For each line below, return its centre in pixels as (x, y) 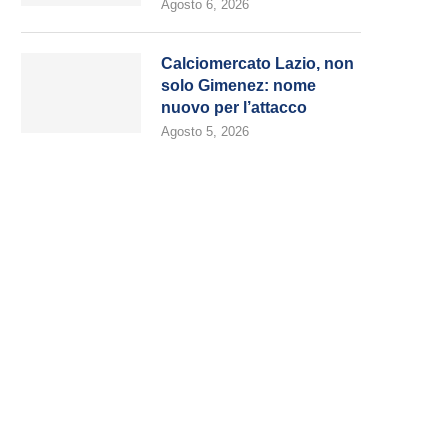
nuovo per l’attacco (234, 107)
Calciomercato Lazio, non (257, 63)
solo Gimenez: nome (238, 85)
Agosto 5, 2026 (205, 131)
